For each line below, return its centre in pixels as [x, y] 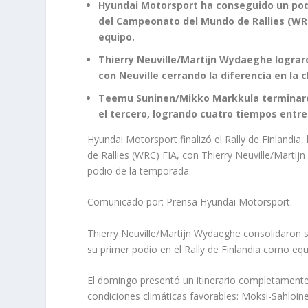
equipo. [117, 37]
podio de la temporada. [140, 170]
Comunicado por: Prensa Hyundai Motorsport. [190, 202]
